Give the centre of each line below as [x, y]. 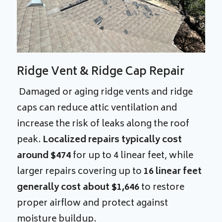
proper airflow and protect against [93, 203]
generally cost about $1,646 [79, 188]
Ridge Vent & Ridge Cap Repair [101, 72]
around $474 [44, 156]
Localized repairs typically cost [112, 140]
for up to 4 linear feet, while [132, 156]
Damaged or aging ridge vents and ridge [105, 92]
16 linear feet [173, 172]
